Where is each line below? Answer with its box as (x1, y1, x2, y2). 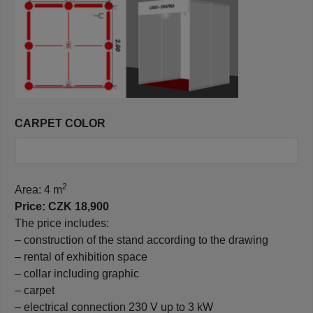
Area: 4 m (15, 183, 62, 196)
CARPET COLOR (15, 117, 105, 129)
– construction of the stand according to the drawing (15, 233, 268, 246)
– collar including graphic (15, 267, 139, 279)
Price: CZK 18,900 (15, 200, 109, 212)
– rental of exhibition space (15, 250, 147, 263)
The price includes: (15, 217, 109, 229)
